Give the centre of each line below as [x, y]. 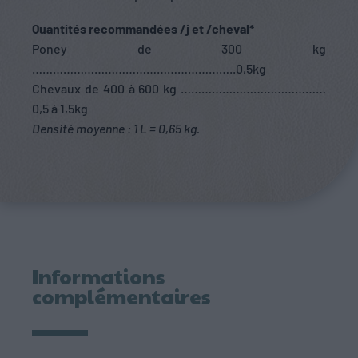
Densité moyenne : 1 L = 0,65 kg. [116, 129]
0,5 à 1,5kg [60, 109]
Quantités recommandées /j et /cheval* [143, 29]
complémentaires [121, 296]
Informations [98, 276]
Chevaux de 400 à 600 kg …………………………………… [179, 89]
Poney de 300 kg [179, 49]
